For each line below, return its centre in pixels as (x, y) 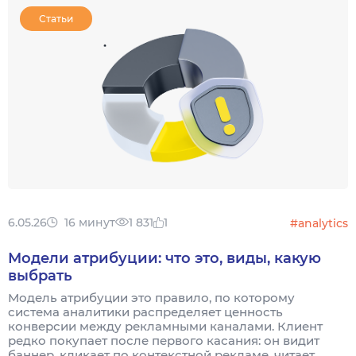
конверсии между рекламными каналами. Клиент (165, 326)
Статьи (56, 19)
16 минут (90, 222)
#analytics (319, 223)
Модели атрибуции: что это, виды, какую (164, 258)
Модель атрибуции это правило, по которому (151, 297)
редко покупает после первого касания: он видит (164, 340)
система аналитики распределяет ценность (145, 311)
